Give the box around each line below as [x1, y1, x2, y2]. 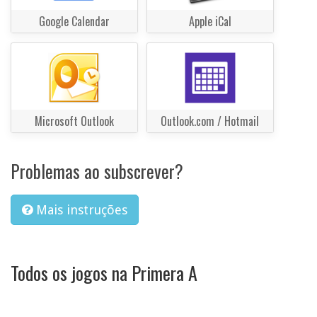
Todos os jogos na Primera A [11, 258, 197, 287]
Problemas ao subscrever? [11, 158, 183, 185]
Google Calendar [39, 12, 110, 30]
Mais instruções [36, 202, 127, 218]
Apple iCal [188, 12, 231, 30]
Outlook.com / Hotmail [161, 113, 260, 130]
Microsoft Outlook [35, 113, 114, 130]
